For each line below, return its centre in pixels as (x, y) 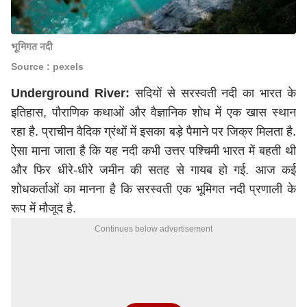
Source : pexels (47, 66)
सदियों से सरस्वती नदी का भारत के (212, 93)
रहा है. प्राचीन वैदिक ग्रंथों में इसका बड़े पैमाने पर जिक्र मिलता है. (153, 132)
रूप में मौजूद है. (45, 208)
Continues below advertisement (153, 229)
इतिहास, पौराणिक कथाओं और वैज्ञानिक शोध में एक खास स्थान (153, 112)
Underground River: (70, 93)
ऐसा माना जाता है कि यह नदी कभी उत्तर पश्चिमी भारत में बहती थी (153, 151)
